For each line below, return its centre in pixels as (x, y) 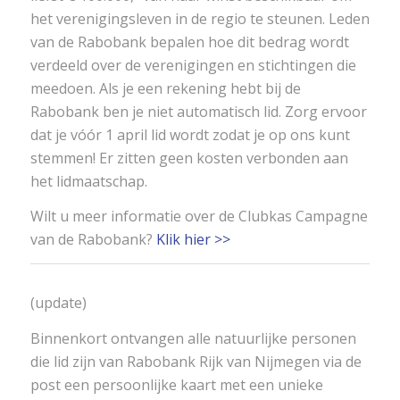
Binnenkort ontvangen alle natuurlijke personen (193, 338)
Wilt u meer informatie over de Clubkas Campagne (199, 217)
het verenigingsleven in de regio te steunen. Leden (200, 18)
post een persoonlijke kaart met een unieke (176, 384)
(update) (58, 302)
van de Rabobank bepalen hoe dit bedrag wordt (189, 42)
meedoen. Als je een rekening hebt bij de (165, 88)
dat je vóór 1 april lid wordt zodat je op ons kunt (190, 134)
